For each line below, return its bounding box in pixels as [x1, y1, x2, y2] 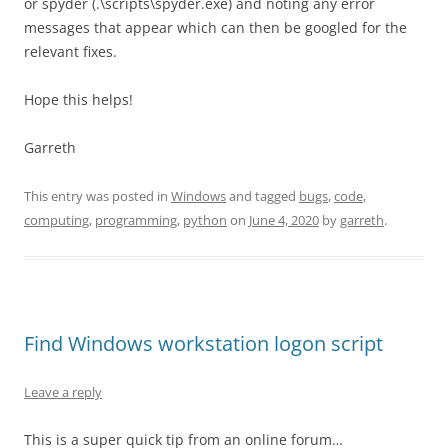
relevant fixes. [24, 42, 117, 61]
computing [24, 211, 89, 229]
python [183, 211, 227, 229]
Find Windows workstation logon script [24, 330, 383, 357]
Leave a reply [24, 383, 102, 401]
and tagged [226, 187, 299, 205]
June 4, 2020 [249, 211, 319, 229]
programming [95, 211, 177, 229]
